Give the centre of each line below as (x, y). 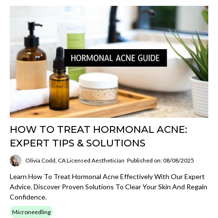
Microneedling (31, 212)
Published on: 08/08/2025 (161, 161)
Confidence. (28, 197)
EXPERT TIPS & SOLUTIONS (78, 143)
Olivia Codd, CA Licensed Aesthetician (75, 161)
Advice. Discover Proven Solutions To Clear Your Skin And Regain (109, 186)
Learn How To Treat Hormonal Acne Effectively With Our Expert (107, 176)
